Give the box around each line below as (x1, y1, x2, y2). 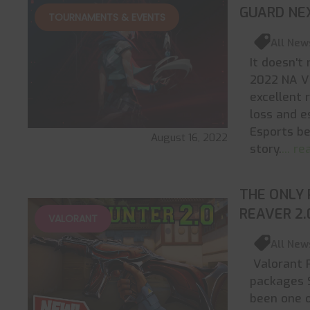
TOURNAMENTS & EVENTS (48, 10, 165, 24)
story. (250, 141, 282, 157)
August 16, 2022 (150, 131, 228, 145)
